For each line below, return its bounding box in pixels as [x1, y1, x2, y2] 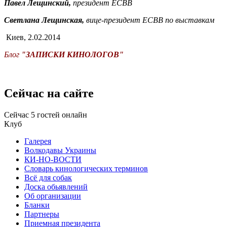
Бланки [24, 201, 50, 210]
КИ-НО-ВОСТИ [24, 155, 82, 164]
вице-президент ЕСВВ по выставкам [84, 16, 214, 25]
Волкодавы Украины [24, 146, 96, 155]
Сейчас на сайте [4, 87, 94, 100]
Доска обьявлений [24, 182, 88, 192]
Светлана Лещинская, [4, 16, 84, 25]
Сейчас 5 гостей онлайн [4, 110, 87, 120]
